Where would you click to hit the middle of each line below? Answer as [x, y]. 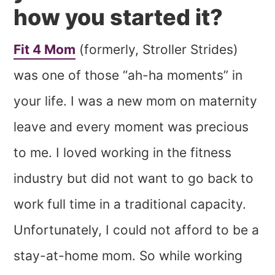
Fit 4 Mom [45, 50]
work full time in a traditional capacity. [130, 204]
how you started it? [118, 17]
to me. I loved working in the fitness [123, 153]
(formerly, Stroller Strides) [157, 50]
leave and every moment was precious [131, 127]
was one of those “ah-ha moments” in [128, 76]
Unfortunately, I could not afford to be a [137, 230]
